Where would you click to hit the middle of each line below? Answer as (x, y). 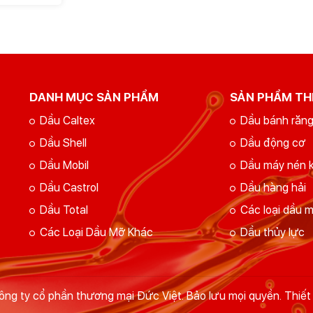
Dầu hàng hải (274, 188)
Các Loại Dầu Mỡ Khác (96, 233)
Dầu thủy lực (273, 233)
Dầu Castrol (69, 188)
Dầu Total (64, 210)
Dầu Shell (63, 143)
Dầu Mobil (64, 166)
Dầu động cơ (273, 143)
